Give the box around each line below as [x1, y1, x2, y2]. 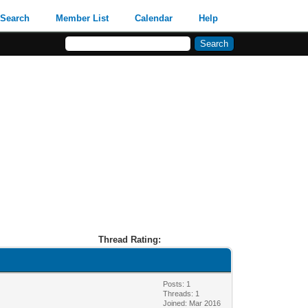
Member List [56, 13, 109, 23]
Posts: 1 [163, 279, 191, 288]
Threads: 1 [163, 289, 200, 298]
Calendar [135, 13, 173, 23]
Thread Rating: [98, 234, 161, 245]
